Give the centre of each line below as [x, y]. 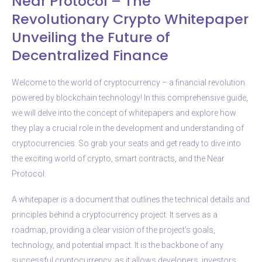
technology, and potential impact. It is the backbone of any [118, 245]
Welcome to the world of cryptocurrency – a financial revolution [128, 82]
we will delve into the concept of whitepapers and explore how [124, 113]
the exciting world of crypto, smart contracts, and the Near [118, 158]
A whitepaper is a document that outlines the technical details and [131, 199]
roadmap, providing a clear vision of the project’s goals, [113, 230]
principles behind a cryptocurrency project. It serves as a [115, 214]
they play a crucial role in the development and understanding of [128, 128]
